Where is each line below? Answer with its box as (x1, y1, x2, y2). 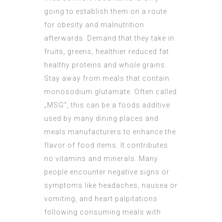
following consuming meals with (44, 208, 161, 217)
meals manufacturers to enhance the (44, 128, 176, 136)
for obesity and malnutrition (44, 21, 144, 29)
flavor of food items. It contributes (44, 141, 168, 150)
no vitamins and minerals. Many (44, 155, 158, 163)
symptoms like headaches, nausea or (44, 181, 178, 190)
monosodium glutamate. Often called (44, 88, 177, 96)
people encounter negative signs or (44, 168, 169, 176)
